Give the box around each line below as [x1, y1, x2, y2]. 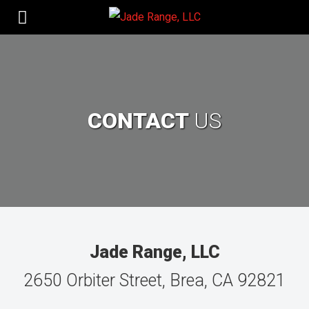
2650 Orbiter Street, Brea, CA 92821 [23, 270, 286, 290]
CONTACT [88, 107, 194, 134]
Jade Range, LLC [89, 242, 220, 262]
